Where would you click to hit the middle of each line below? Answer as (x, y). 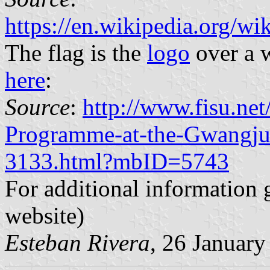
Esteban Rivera (77, 242)
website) (45, 215)
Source (37, 107)
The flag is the (76, 52)
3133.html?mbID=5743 (117, 161)
